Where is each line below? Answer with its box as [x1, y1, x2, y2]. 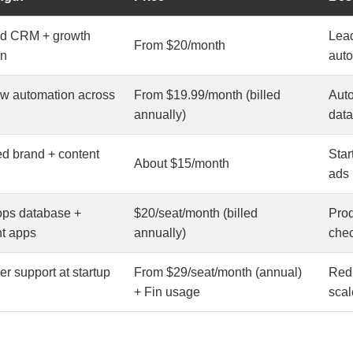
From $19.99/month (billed [134, 87, 281, 102]
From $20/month [134, 38, 225, 52]
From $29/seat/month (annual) [134, 265, 302, 279]
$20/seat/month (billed [134, 206, 258, 220]
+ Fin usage [134, 284, 200, 299]
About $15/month [134, 156, 229, 170]
